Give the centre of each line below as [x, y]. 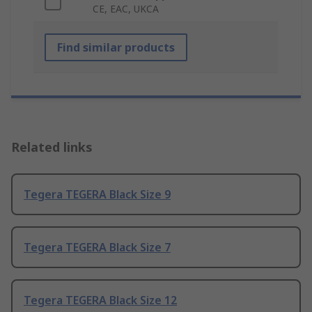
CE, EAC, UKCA [126, 9]
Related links [52, 147]
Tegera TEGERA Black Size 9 [97, 195]
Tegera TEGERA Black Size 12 [100, 301]
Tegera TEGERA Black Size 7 [97, 248]
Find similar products [116, 48]
